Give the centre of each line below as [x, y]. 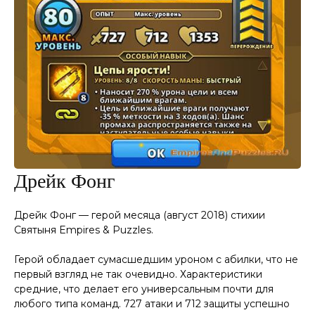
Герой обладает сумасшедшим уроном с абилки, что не [156, 259]
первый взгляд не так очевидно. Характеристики [138, 274]
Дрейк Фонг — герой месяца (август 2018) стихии [140, 215]
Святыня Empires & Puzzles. [84, 230]
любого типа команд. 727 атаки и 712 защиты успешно [152, 303]
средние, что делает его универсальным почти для [144, 289]
